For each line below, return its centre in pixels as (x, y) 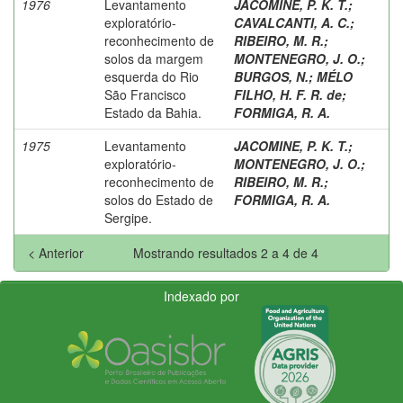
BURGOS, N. (271, 76)
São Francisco (145, 94)
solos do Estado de (159, 199)
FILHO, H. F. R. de (288, 94)
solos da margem (154, 58)
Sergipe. (128, 217)
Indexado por (201, 296)
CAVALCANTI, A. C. (292, 22)
